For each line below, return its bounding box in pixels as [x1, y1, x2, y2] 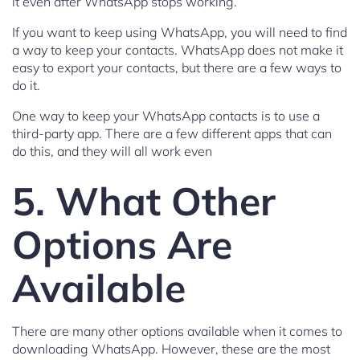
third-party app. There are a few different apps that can [12, 125, 332, 142]
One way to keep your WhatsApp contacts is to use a [12, 108, 320, 125]
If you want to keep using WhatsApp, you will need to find [12, 24, 347, 41]
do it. [12, 77, 40, 94]
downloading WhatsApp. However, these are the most [12, 341, 330, 358]
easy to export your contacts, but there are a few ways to [12, 59, 342, 76]
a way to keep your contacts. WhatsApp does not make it [12, 42, 343, 59]
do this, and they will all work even [12, 143, 212, 160]
